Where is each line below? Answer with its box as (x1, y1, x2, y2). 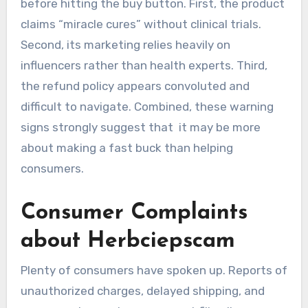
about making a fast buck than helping (20, 141, 233, 155)
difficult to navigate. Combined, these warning (20, 100, 274, 114)
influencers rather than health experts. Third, (20, 58, 267, 73)
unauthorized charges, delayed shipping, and (20, 284, 265, 298)
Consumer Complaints (20, 202, 247, 225)
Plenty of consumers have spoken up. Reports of (20, 263, 287, 278)
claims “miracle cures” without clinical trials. (20, 17, 261, 32)
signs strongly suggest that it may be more (20, 120, 261, 135)
